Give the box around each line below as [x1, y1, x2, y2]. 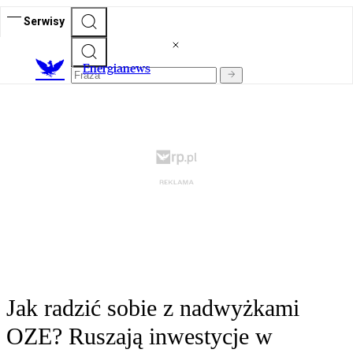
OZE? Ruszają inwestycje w [6, 323, 273, 350]
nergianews [90, 61, 150, 76]
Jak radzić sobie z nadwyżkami [6, 295, 299, 321]
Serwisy [24, 14, 65, 28]
